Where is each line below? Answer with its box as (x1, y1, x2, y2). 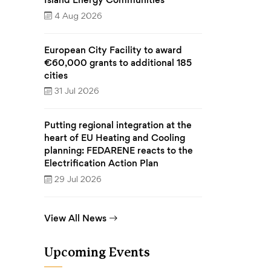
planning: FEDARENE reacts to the (44, 145, 193, 157)
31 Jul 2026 (54, 88, 99, 96)
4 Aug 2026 (54, 12, 102, 21)
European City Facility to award (44, 44, 182, 56)
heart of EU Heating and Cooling (44, 132, 185, 144)
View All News (44, 212, 106, 224)
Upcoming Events (44, 247, 150, 260)
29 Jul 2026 (54, 176, 102, 184)
